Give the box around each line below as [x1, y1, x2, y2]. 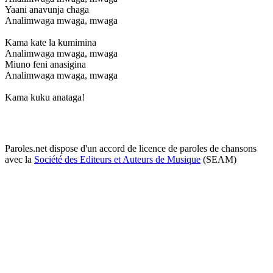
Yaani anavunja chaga [5, 4, 89, 15]
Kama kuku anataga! [5, 91, 85, 102]
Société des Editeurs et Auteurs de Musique [34, 154, 200, 165]
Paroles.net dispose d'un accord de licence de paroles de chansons [5, 143, 257, 154]
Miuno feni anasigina [5, 58, 86, 69]
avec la [5, 154, 34, 165]
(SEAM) [200, 154, 236, 165]
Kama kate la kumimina [5, 37, 96, 48]
